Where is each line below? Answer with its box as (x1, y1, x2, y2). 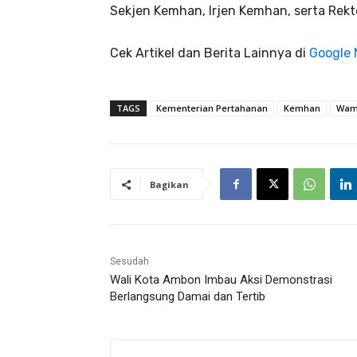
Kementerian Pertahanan (156, 102, 268, 115)
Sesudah (110, 256, 149, 268)
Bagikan (150, 178, 189, 191)
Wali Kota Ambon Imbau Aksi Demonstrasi (110, 273, 332, 288)
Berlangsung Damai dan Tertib (110, 289, 265, 304)
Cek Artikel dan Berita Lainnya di (110, 45, 309, 61)
